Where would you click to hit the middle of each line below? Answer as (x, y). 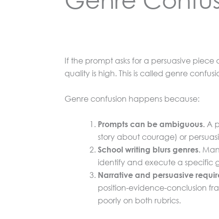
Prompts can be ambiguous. (151, 124)
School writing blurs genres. (149, 149)
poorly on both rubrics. (139, 200)
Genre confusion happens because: (132, 98)
